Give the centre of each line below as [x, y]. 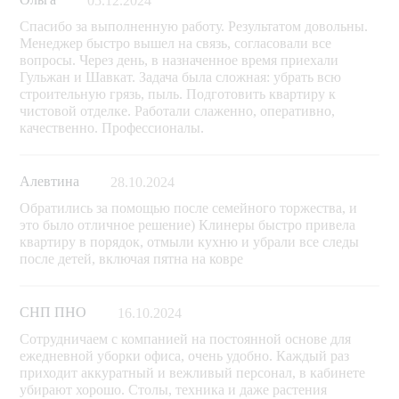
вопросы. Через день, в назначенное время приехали [179, 60]
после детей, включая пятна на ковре [132, 258]
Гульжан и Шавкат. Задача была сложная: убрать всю [181, 77]
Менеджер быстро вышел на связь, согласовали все [176, 43]
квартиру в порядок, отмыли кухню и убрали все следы [190, 241]
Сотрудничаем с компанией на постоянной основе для [186, 338]
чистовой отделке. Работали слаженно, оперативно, [178, 110]
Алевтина [50, 182]
